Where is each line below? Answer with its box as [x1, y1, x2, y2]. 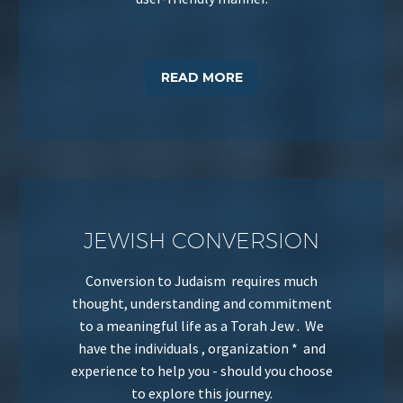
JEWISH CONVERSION [84, 227, 319, 253]
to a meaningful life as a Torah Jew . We [79, 316, 324, 335]
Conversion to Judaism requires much [85, 271, 318, 290]
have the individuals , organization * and [77, 338, 326, 357]
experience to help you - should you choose [70, 361, 333, 380]
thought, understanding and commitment [71, 293, 332, 312]
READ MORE [160, 68, 243, 85]
